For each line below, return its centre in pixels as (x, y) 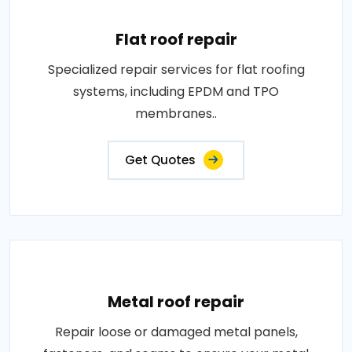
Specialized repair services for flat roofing (176, 70)
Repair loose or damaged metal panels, (176, 332)
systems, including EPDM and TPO (176, 92)
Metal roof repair (176, 302)
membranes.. (176, 114)
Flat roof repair (176, 39)
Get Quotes (160, 160)
